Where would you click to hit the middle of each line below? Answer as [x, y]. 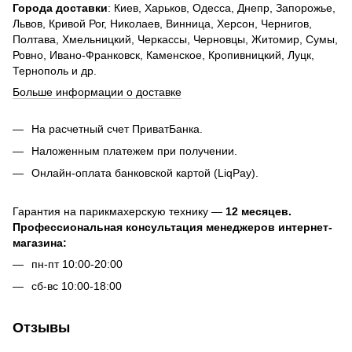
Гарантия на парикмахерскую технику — [119, 211]
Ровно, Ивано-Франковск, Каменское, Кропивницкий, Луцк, [163, 55]
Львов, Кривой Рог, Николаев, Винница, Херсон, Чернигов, [162, 23]
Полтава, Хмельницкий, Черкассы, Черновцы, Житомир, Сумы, [175, 39]
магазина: [40, 242]
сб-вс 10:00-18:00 [77, 286]
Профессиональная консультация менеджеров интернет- [172, 227]
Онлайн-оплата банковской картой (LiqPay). [145, 173]
